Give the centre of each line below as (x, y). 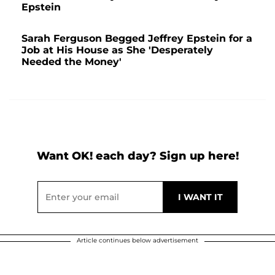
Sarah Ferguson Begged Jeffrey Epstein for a (137, 39)
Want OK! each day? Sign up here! (137, 156)
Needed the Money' (72, 62)
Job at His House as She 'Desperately (117, 50)
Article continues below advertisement (137, 241)
